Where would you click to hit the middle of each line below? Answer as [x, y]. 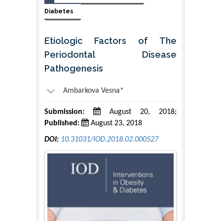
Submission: [64, 112]
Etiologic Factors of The [110, 40]
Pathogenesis [74, 68]
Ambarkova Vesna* [93, 91]
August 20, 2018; [139, 112]
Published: [62, 123]
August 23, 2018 [115, 123]
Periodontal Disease [110, 54]
